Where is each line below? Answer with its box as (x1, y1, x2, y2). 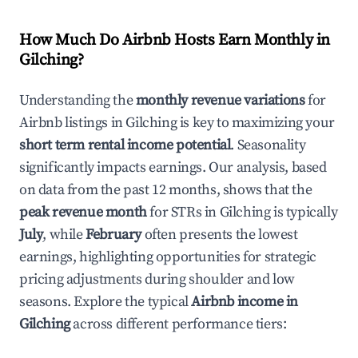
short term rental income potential (19, 136, 231, 154)
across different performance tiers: (70, 315, 287, 333)
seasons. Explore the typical (19, 292, 192, 311)
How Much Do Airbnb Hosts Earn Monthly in (19, 30, 331, 50)
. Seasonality (230, 136, 306, 154)
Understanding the (19, 91, 136, 109)
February (86, 225, 142, 244)
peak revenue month (19, 203, 147, 221)
